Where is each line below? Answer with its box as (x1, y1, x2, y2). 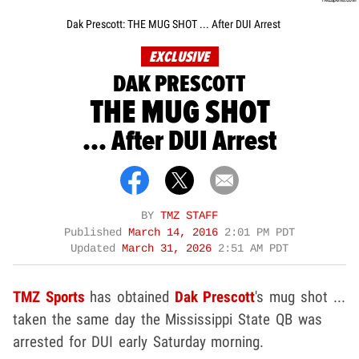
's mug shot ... (255, 287, 345, 306)
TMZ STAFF (160, 209, 218, 222)
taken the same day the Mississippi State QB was (13, 309, 322, 329)
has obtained (84, 287, 175, 306)
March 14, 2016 (128, 226, 224, 239)
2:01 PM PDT (224, 226, 295, 239)
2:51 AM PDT (218, 242, 288, 255)
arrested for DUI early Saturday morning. (13, 332, 264, 351)
